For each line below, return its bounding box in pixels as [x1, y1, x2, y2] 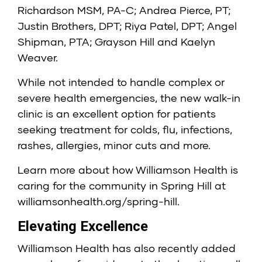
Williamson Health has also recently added [18, 242, 236, 255]
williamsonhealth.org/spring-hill [18, 195, 177, 208]
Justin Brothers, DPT [18, 19, 119, 33]
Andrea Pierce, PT [139, 4, 228, 17]
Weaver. [18, 51, 58, 64]
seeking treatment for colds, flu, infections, [18, 123, 232, 136]
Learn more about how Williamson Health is [18, 163, 238, 177]
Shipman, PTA [18, 35, 89, 49]
